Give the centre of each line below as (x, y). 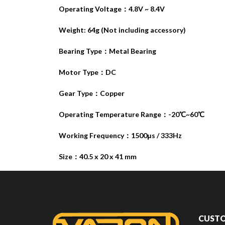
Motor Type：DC (87, 72)
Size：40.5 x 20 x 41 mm (98, 157)
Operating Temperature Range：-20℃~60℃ (132, 115)
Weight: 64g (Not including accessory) (122, 30)
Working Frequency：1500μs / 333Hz (120, 136)
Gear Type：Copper (92, 93)
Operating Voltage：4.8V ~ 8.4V (112, 9)
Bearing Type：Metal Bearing (107, 51)
